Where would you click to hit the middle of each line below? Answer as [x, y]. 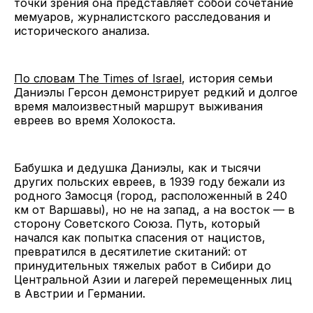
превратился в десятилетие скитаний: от [131, 251]
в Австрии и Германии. [83, 293]
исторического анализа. [82, 30]
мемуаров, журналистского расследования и [142, 16]
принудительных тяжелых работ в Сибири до [143, 265]
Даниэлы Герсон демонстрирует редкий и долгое [156, 92]
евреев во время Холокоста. [95, 120]
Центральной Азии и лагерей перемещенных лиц [153, 279]
